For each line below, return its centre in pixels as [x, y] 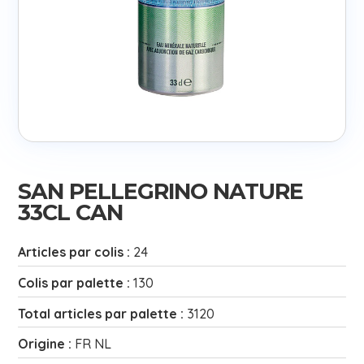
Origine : [47, 344]
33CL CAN [71, 213]
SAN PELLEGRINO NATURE [161, 192]
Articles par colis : [76, 251]
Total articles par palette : [103, 313]
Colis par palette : [76, 282]
